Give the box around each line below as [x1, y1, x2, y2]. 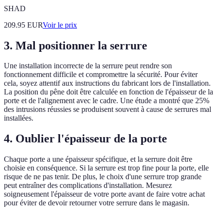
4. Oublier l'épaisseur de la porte [4, 132, 167, 145]
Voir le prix [43, 20, 77, 29]
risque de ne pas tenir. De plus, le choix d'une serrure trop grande [4, 172, 201, 181]
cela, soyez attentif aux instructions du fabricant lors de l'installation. [4, 79, 211, 88]
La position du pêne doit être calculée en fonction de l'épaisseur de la [4, 88, 213, 96]
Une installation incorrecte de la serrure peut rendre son [4, 62, 172, 70]
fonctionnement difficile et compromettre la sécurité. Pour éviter [4, 70, 198, 79]
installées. [4, 114, 33, 123]
